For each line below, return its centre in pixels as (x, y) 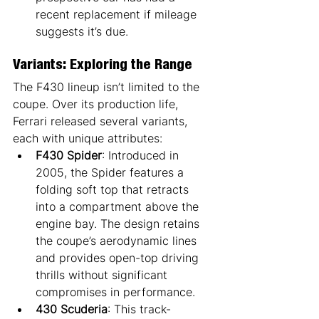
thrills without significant (103, 274)
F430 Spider (69, 155)
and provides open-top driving (119, 257)
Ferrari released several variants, (102, 121)
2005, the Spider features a (111, 172)
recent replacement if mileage (118, 14)
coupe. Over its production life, (97, 104)
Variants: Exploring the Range (103, 66)
